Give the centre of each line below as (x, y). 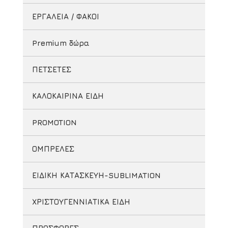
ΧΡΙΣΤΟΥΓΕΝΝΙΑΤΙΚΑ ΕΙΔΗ (81, 202)
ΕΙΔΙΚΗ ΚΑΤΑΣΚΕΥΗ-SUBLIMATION (96, 175)
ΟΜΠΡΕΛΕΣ (53, 149)
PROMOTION (54, 122)
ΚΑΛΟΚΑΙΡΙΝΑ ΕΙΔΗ (68, 96)
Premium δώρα (61, 43)
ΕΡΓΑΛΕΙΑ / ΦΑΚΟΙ (66, 17)
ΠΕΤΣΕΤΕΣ (52, 69)
